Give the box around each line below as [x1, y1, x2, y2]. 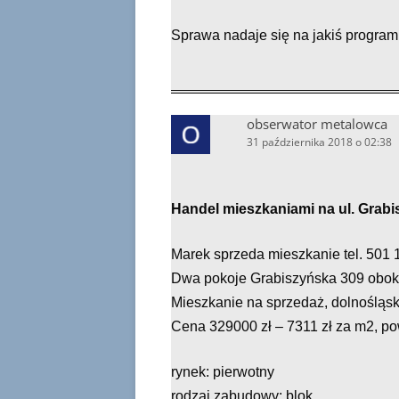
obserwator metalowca [247, 115, 387, 133]
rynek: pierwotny [171, 364, 274, 379]
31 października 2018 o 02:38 [247, 134, 392, 150]
